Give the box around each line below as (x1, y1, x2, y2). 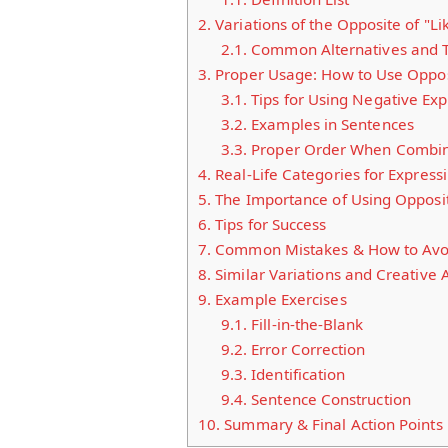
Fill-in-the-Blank (247, 313, 364, 334)
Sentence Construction (247, 388, 411, 409)
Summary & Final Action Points (220, 413, 443, 434)
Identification (247, 363, 346, 384)
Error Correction (247, 338, 366, 359)
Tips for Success (211, 213, 327, 234)
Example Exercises (211, 288, 347, 309)
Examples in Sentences (247, 113, 414, 134)
